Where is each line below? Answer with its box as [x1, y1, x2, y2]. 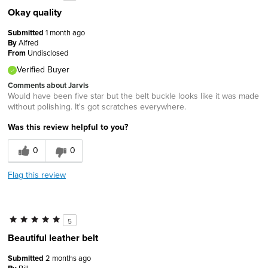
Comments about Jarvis [8, 79, 89, 91]
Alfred [19, 36, 38, 48]
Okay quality [8, 5, 62, 19]
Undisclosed [28, 47, 68, 58]
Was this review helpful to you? [8, 120, 128, 133]
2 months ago [45, 252, 91, 263]
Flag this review [8, 168, 66, 181]
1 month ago [45, 26, 85, 38]
